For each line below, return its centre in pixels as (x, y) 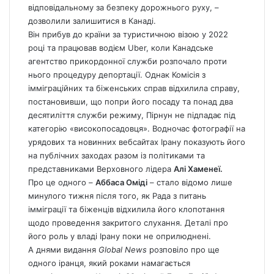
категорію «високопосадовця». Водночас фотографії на (137, 129)
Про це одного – (62, 183)
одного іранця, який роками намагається (109, 263)
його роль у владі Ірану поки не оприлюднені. (120, 236)
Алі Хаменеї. (198, 169)
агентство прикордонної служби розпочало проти (128, 61)
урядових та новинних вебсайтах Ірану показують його (137, 142)
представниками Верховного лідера (101, 169)
